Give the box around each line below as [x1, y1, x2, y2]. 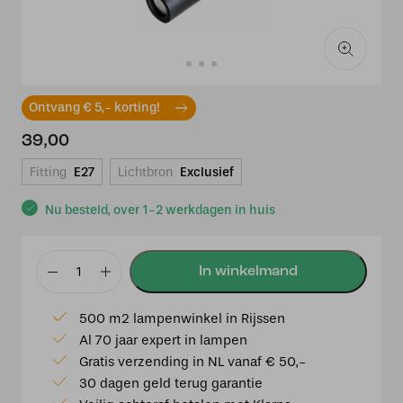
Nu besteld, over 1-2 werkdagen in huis [45, 202, 275, 218]
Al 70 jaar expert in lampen [79, 332, 247, 348]
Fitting [30, 165, 67, 180]
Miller [36, 293, 73, 311]
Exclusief [180, 165, 234, 180]
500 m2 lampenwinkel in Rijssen [79, 310, 285, 327]
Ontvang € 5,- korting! [29, 100, 160, 115]
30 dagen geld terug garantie [79, 375, 263, 391]
